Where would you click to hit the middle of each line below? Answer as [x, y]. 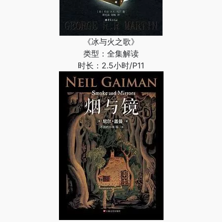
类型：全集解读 [111, 54]
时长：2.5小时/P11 [111, 65]
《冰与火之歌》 [111, 42]
